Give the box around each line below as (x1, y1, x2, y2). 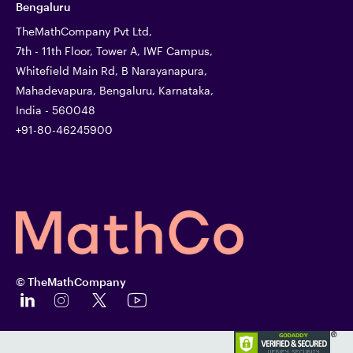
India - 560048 (16, 103, 95, 117)
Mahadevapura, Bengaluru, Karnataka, (16, 84, 214, 98)
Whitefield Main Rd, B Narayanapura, (16, 64, 207, 78)
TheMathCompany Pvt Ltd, (16, 24, 152, 39)
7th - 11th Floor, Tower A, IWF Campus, (16, 44, 213, 58)
